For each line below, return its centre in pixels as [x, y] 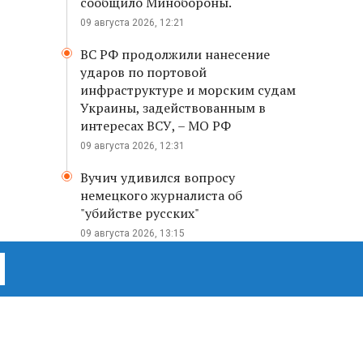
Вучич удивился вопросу [158, 177]
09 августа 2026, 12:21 [132, 23]
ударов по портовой [143, 72]
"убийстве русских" [140, 213]
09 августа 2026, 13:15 [132, 233]
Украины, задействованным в [173, 108]
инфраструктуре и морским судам [188, 90]
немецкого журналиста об [161, 195]
